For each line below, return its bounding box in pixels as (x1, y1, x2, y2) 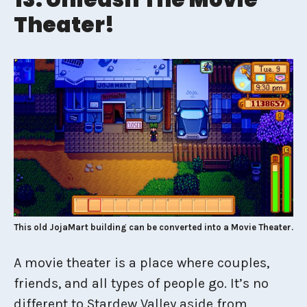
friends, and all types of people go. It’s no (14, 275, 269, 292)
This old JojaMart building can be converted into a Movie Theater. (14, 222, 293, 233)
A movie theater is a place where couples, (14, 255, 269, 271)
